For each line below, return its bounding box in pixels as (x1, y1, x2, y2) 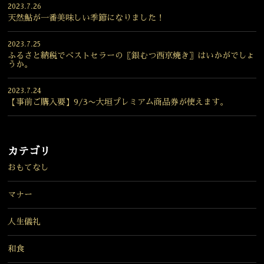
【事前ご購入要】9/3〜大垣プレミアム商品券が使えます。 (8, 97, 229, 106)
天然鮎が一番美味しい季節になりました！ (8, 13, 165, 22)
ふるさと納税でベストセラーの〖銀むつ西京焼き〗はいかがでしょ (8, 51, 256, 60)
